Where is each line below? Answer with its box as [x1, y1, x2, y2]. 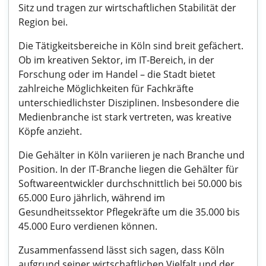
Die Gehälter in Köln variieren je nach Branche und [18, 148, 245, 161]
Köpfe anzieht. [18, 125, 82, 138]
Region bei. [18, 15, 68, 28]
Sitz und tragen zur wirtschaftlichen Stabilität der [18, 1, 236, 14]
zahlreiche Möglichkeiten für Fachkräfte [18, 82, 194, 95]
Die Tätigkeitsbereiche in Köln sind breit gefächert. [18, 39, 243, 52]
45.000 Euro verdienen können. [18, 220, 157, 233]
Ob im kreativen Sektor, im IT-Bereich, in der [18, 53, 214, 66]
